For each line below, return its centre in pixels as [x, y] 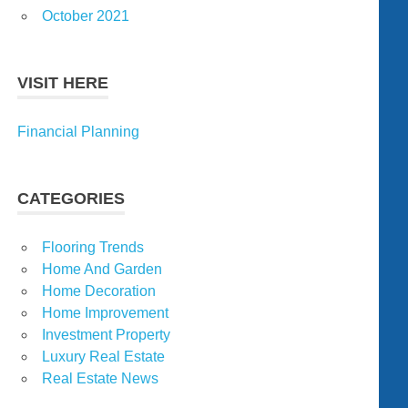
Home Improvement [105, 313]
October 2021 [86, 16]
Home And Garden [102, 270]
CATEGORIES [71, 199]
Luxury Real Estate [103, 357]
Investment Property [106, 335]
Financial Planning [79, 132]
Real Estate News [100, 379]
